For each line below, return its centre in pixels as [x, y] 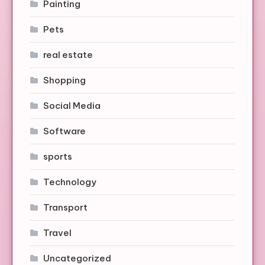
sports [58, 157]
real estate [68, 55]
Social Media [72, 106]
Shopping [64, 80]
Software [64, 131]
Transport [65, 208]
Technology [70, 182]
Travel [57, 233]
